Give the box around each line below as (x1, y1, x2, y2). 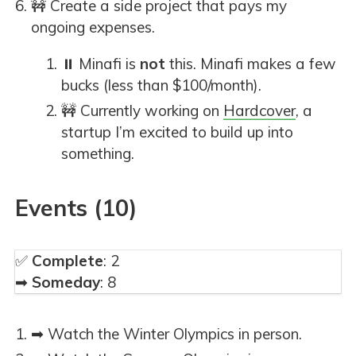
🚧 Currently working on (61, 100, 223, 120)
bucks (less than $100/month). (61, 75, 261, 95)
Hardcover (223, 100, 296, 120)
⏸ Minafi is (61, 54, 140, 74)
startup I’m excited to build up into (61, 122, 293, 141)
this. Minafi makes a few (165, 54, 336, 74)
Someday (32, 272, 100, 292)
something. (61, 143, 134, 163)
